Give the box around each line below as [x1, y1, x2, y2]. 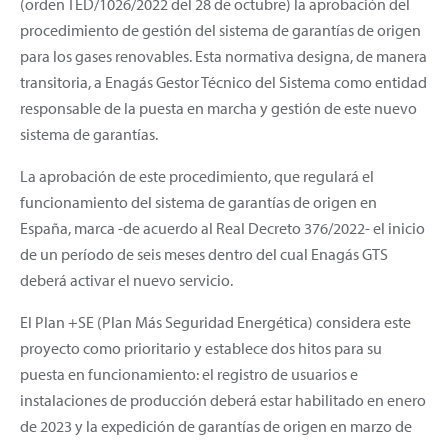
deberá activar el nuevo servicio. [20, 269, 233, 290]
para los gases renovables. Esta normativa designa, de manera [20, 45, 427, 66]
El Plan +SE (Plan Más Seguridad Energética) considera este [20, 311, 411, 332]
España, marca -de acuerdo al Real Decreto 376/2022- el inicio [20, 217, 425, 238]
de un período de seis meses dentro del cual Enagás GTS [20, 243, 388, 264]
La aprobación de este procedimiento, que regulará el [20, 165, 374, 186]
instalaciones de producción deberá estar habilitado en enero [20, 389, 426, 410]
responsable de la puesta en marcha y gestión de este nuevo [20, 97, 417, 118]
